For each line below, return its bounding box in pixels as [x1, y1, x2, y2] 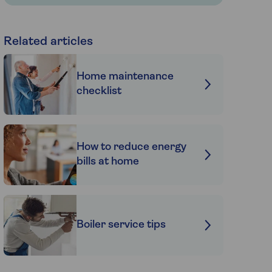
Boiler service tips [76, 219, 166, 231]
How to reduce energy [76, 141, 186, 153]
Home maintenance [76, 70, 174, 83]
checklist [76, 85, 121, 97]
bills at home [76, 155, 139, 168]
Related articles [3, 35, 93, 48]
